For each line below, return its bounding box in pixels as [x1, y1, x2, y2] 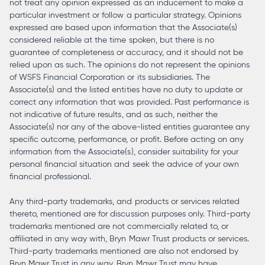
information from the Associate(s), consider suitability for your [9, 147, 239, 157]
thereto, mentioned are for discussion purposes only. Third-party [9, 209, 251, 219]
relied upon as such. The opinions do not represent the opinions [9, 60, 250, 70]
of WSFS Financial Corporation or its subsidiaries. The [9, 72, 210, 83]
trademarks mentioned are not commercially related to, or [9, 221, 228, 232]
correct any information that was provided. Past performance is [9, 97, 249, 108]
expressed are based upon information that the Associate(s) [9, 22, 237, 33]
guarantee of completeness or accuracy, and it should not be [9, 47, 243, 58]
